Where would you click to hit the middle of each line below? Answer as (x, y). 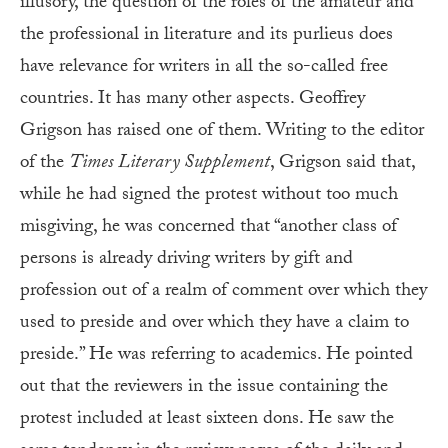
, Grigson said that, (342, 163)
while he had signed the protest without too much (209, 195)
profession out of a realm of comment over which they (223, 291)
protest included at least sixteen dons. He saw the (207, 419)
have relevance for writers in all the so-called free (204, 67)
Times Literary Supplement (169, 163)
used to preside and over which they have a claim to (214, 323)
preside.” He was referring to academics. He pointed (216, 355)
